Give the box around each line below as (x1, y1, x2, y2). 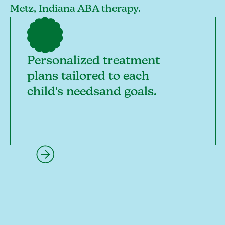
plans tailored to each (27, 70, 149, 82)
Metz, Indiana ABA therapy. (10, 4, 141, 14)
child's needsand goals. (27, 85, 157, 98)
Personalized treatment (27, 54, 160, 67)
